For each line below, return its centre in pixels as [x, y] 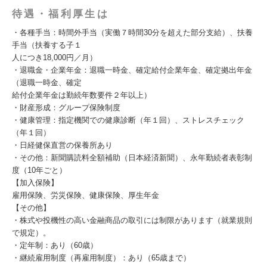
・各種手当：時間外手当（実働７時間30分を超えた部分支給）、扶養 [132, 32]
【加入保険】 [35, 183]
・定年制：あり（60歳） [55, 245]
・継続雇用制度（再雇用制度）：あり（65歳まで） [101, 258]
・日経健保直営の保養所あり [62, 145]
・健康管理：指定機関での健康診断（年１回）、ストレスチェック [128, 120]
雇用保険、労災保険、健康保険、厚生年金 [86, 195]
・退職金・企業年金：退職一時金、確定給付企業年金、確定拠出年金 [132, 70]
